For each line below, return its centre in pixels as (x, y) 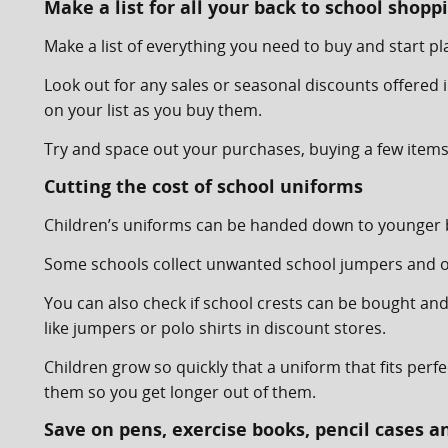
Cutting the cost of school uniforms (203, 186)
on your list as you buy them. (153, 110)
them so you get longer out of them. (180, 392)
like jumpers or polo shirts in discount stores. (215, 328)
